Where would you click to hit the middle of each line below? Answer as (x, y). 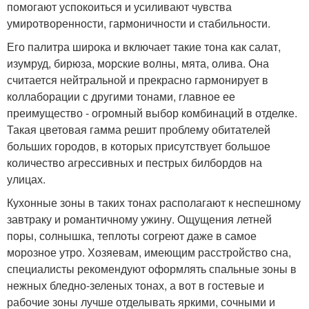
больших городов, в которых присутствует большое (139, 146)
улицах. (26, 179)
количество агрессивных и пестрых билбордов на (134, 163)
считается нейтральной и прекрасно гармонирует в (138, 80)
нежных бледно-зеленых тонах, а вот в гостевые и (136, 286)
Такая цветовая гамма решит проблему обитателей (139, 130)
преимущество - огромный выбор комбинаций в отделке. (152, 113)
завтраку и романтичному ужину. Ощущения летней (139, 219)
